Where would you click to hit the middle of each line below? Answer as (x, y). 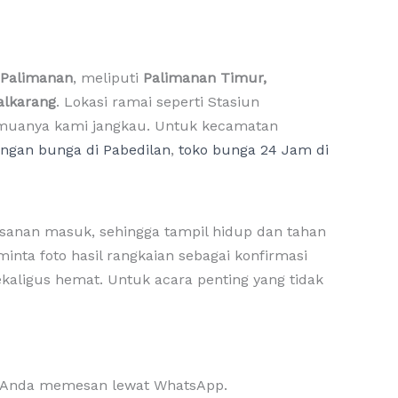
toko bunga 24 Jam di (254, 149)
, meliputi (108, 77)
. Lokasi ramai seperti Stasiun (158, 101)
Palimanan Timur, (205, 77)
